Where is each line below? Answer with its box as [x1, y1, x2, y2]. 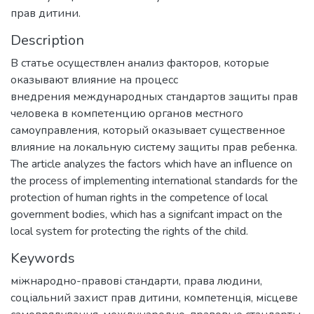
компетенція [184, 289, 251, 306]
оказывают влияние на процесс [11, 71, 178, 88]
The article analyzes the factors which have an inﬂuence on [11, 156, 292, 172]
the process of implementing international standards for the [11, 172, 298, 189]
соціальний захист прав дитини [11, 289, 179, 306]
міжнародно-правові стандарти [11, 273, 179, 289]
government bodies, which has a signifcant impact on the [11, 206, 282, 222]
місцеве [256, 289, 298, 306]
